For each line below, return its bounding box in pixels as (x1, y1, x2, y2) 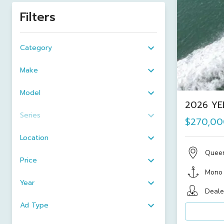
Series (20, 110, 40, 120)
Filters (20, 8, 55, 26)
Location (20, 132, 48, 143)
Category (20, 42, 52, 53)
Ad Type (20, 200, 48, 210)
